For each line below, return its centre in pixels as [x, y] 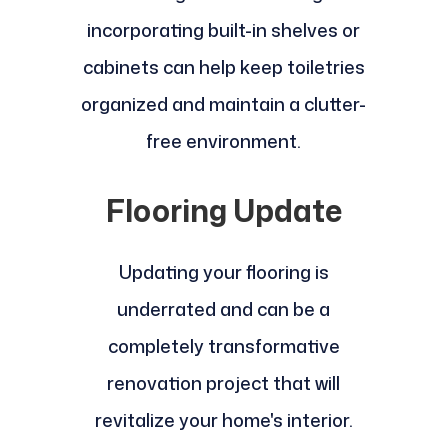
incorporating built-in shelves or [224, 30]
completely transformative [223, 346]
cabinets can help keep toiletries [223, 67]
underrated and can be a [224, 309]
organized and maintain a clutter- [224, 104]
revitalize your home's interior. [223, 420]
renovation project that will [224, 383]
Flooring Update [223, 211]
